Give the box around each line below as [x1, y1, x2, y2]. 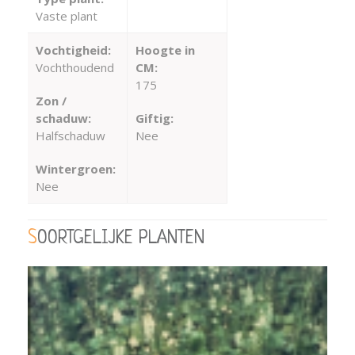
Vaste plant [36, 8, 97, 25]
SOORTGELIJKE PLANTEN [37, 229, 204, 250]
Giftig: [135, 110, 174, 127]
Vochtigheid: [36, 42, 111, 59]
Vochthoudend [36, 59, 114, 76]
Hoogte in [135, 42, 195, 59]
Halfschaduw [36, 128, 105, 144]
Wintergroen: [36, 161, 116, 177]
